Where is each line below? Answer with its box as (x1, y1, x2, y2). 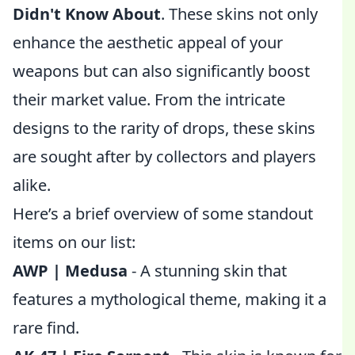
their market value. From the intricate (13, 89, 285, 110)
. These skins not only (161, 3, 318, 25)
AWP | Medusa (13, 260, 128, 281)
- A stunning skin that (128, 260, 287, 281)
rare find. (13, 317, 79, 338)
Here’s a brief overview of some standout (13, 203, 313, 224)
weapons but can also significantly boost (13, 60, 310, 82)
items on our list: (13, 231, 136, 253)
